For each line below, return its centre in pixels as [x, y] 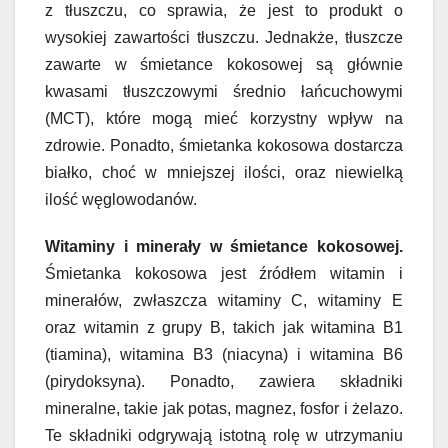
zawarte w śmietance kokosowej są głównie [224, 64]
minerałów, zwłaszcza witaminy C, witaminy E [224, 300]
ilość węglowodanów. [121, 199]
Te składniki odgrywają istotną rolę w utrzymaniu [224, 435]
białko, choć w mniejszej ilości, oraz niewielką [224, 172]
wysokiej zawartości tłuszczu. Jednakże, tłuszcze [224, 37]
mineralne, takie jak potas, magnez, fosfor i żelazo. [224, 408]
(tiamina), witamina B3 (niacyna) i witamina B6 [224, 354]
